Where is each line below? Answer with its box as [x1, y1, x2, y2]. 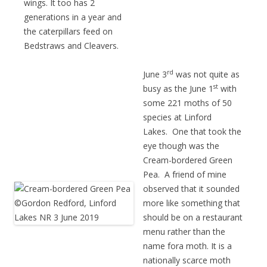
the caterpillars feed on [24, 26, 113, 38]
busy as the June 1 [143, 83, 213, 95]
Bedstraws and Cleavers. [24, 40, 119, 52]
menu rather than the [143, 226, 225, 238]
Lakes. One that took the [143, 126, 241, 138]
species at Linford [143, 111, 212, 123]
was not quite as [173, 69, 240, 80]
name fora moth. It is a [143, 240, 232, 252]
